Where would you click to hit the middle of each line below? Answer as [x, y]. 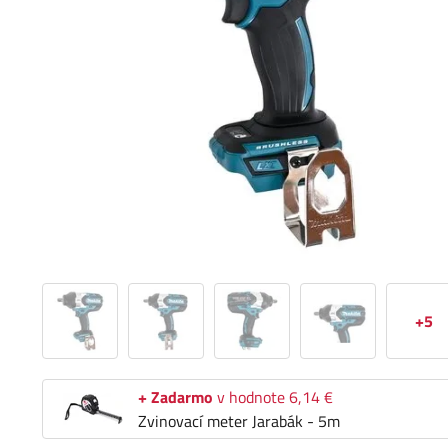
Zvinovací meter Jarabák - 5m [239, 421]
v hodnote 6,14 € [273, 397]
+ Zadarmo [175, 397]
